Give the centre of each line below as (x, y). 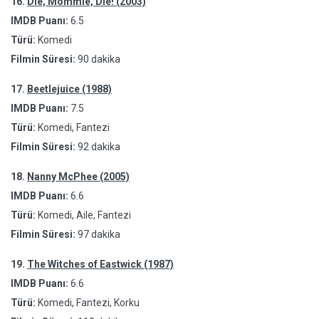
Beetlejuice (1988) (69, 89)
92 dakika (99, 147)
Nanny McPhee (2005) (78, 177)
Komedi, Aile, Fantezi (83, 215)
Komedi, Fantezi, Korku (88, 303)
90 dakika (99, 59)
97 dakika (99, 234)
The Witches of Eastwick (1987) (100, 264)
